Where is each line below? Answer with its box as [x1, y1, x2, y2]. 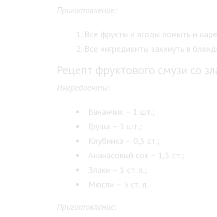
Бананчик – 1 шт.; [88, 106, 155, 117]
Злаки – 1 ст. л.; [88, 164, 147, 175]
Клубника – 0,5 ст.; [88, 135, 159, 146]
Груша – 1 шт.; [88, 121, 141, 132]
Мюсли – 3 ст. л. [88, 179, 148, 190]
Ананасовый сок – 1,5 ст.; [88, 150, 184, 161]
